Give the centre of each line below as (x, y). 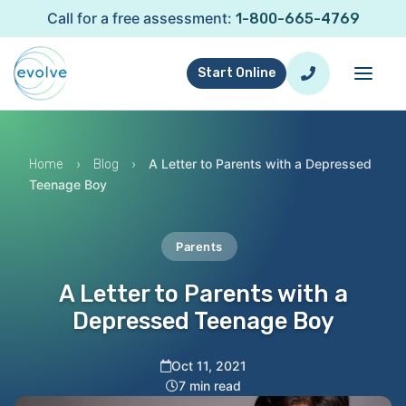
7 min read (209, 386)
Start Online (237, 73)
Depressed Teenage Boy (203, 321)
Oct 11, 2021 (208, 366)
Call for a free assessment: (141, 18)
